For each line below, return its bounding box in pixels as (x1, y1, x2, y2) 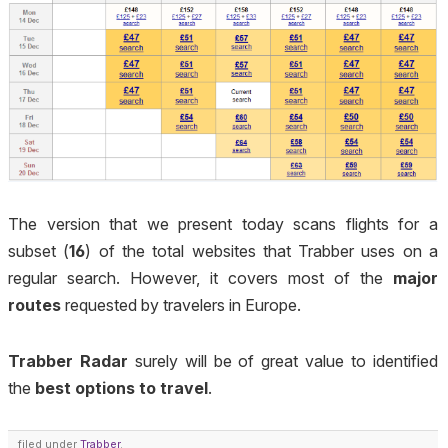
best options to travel (35, 377, 208, 398)
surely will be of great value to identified (127, 350, 439, 371)
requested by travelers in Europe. (61, 294, 301, 315)
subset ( (8, 240, 70, 261)
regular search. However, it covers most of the (8, 267, 393, 288)
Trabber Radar (8, 350, 128, 371)
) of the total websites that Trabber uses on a (85, 240, 439, 261)
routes (8, 294, 61, 315)
